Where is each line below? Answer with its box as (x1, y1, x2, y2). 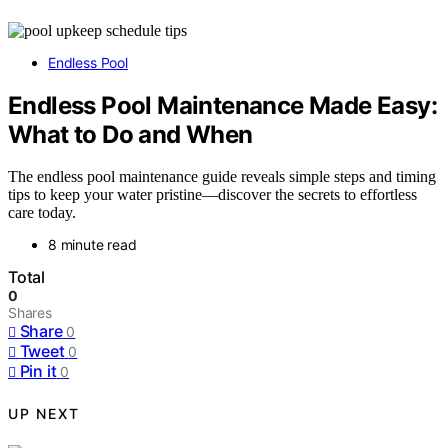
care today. (8, 204, 76, 222)
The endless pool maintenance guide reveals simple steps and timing (8, 168, 436, 186)
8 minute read (48, 236, 137, 254)
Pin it (19, 361, 57, 382)
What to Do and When (8, 119, 253, 149)
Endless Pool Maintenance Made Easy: (8, 90, 437, 120)
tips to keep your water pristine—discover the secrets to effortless (8, 186, 417, 204)
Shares (8, 304, 52, 322)
